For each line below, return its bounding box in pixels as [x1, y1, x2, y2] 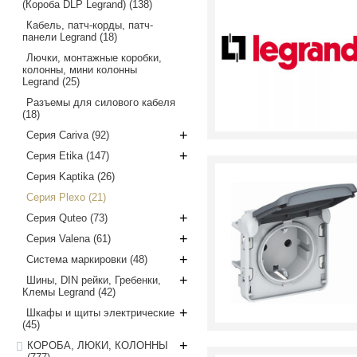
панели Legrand [22, 31, 100, 43]
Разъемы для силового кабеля [26, 96, 175, 108]
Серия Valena [26, 233, 93, 245]
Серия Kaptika [26, 171, 97, 182]
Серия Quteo [26, 212, 90, 224]
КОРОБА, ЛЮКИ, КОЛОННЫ [27, 339, 168, 351]
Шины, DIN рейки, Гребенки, [26, 274, 161, 286]
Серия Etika [26, 150, 86, 162]
